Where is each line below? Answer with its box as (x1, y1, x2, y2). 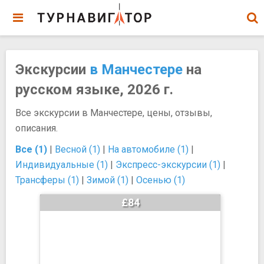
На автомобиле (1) (108, 144, 189, 155)
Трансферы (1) (15, 174, 79, 186)
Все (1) (15, 144, 47, 155)
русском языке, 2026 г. (15, 81, 173, 98)
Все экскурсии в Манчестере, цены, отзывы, (15, 107, 212, 118)
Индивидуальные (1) (15, 159, 108, 170)
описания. (15, 123, 58, 134)
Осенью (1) (136, 174, 185, 186)
